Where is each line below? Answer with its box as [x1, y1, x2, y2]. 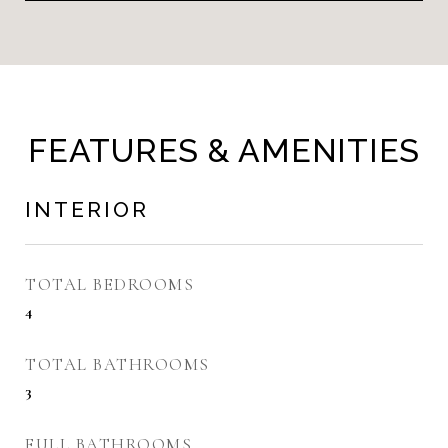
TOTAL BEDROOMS [25, 274, 194, 295]
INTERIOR [25, 197, 149, 222]
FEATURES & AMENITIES [28, 132, 420, 169]
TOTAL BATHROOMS [25, 354, 210, 375]
